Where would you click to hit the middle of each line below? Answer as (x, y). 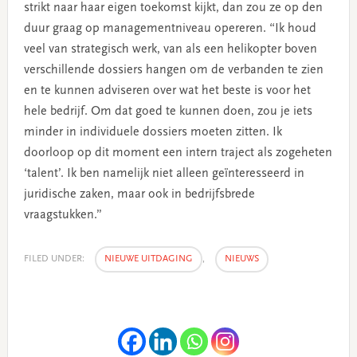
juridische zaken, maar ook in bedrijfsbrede (139, 194)
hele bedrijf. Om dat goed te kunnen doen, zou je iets (168, 111)
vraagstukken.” (63, 215)
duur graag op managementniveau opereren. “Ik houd (170, 28)
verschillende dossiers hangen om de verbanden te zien (173, 70)
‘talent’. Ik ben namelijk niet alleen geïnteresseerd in (164, 173)
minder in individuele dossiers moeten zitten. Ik (153, 132)
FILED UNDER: (55, 259)
